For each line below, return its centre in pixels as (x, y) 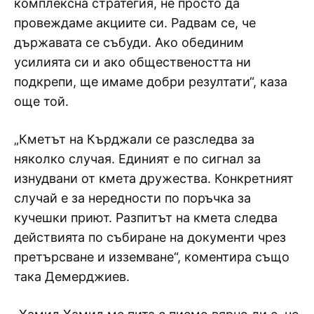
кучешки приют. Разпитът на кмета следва (146, 217)
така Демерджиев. (72, 276)
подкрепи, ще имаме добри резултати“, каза (151, 81)
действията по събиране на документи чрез (150, 237)
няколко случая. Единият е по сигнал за (137, 158)
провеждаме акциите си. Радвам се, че (135, 22)
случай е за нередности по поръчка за (132, 198)
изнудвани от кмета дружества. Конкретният (154, 178)
